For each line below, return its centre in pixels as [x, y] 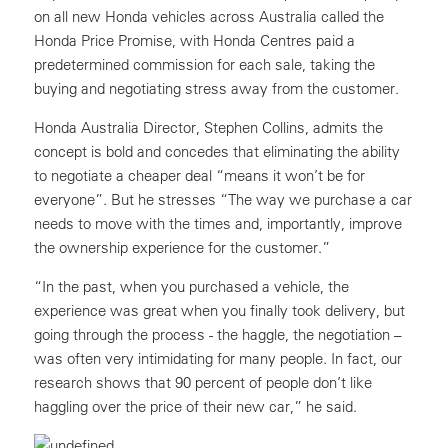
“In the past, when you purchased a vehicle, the [191, 286]
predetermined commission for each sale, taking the [204, 64]
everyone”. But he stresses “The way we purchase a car [223, 199]
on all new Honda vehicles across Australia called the [209, 16]
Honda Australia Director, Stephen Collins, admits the [208, 127]
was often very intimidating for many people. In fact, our [218, 358]
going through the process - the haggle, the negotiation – [218, 334]
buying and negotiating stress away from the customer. [216, 88]
